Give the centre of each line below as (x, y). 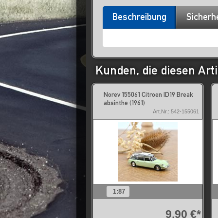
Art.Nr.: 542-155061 (176, 111)
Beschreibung (139, 17)
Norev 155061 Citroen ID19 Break (148, 94)
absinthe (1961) (124, 103)
